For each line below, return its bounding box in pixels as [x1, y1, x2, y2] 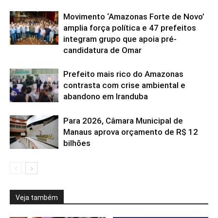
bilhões [63, 138, 91, 148]
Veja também [16, 194, 58, 201]
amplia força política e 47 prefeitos [63, 23, 196, 33]
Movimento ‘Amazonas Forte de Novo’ [63, 12, 204, 21]
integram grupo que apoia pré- [63, 34, 177, 44]
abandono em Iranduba [63, 91, 148, 101]
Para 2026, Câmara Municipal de [63, 116, 183, 126]
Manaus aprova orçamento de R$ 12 [63, 127, 198, 137]
